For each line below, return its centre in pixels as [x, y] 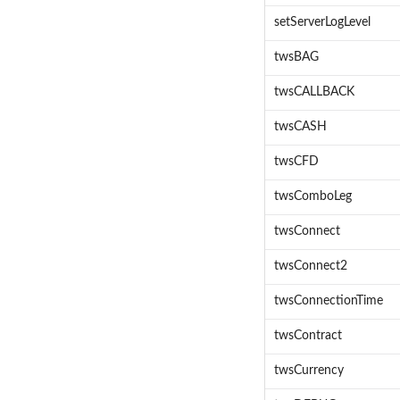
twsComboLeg [312, 197]
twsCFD [296, 162]
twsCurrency [308, 371]
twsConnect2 [310, 267]
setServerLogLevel [322, 23]
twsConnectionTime [328, 301]
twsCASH [300, 127]
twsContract [308, 336]
